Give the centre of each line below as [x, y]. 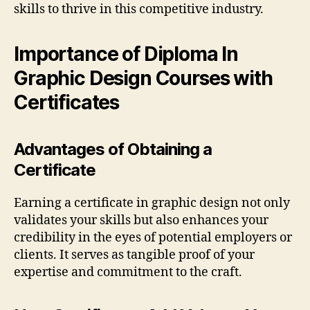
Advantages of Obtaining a [113, 149]
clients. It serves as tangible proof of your [134, 255]
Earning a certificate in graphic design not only [152, 203]
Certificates [67, 102]
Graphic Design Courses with [143, 78]
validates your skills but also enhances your [141, 220]
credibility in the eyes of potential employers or [153, 238]
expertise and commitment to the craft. [128, 272]
